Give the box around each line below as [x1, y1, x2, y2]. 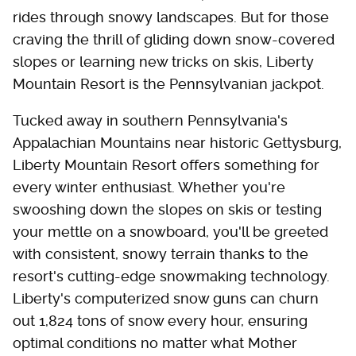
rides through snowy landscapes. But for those [13, 8, 329, 25]
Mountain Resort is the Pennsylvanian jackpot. [13, 75, 324, 92]
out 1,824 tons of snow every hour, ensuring [13, 311, 308, 329]
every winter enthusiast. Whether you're [13, 178, 285, 195]
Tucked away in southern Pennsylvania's [13, 111, 288, 129]
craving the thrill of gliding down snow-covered [13, 30, 335, 48]
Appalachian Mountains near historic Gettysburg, [13, 133, 342, 151]
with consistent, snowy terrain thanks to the [13, 245, 308, 262]
